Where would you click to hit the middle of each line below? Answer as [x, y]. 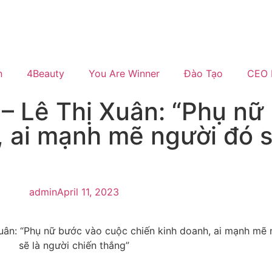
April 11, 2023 [88, 192]
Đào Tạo [203, 73]
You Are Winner [124, 73]
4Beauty [46, 73]
